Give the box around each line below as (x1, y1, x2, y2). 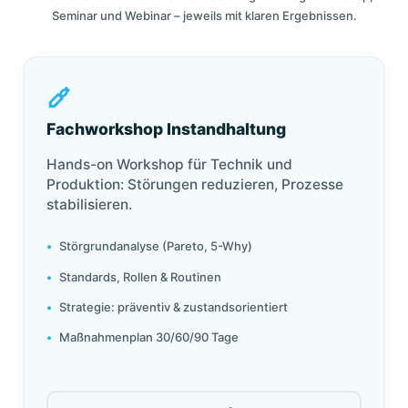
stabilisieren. (46, 196, 132, 214)
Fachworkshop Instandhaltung (46, 119, 286, 139)
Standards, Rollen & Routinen (59, 269, 222, 284)
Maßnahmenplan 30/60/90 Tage (59, 329, 240, 344)
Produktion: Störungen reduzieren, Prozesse (46, 176, 343, 194)
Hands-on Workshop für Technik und (46, 156, 292, 174)
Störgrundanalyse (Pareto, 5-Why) (59, 239, 253, 254)
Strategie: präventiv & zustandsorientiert (59, 299, 289, 314)
